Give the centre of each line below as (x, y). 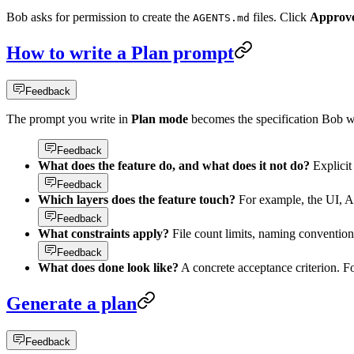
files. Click (280, 17)
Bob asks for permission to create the (100, 17)
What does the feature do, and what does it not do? (174, 166)
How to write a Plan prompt (120, 53)
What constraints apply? (104, 234)
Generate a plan (72, 303)
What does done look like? (108, 268)
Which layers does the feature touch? (137, 200)
